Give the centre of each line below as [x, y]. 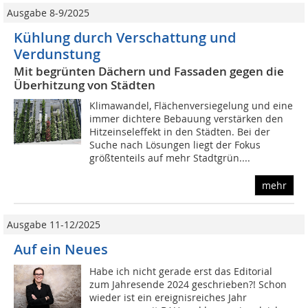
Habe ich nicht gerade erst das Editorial [181, 272]
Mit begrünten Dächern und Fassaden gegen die [149, 71]
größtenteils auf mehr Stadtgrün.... [170, 158]
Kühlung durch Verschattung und [125, 38]
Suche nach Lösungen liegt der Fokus [175, 145]
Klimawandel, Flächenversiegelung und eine [191, 106]
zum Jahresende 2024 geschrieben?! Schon [188, 285]
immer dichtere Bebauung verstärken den [187, 119]
